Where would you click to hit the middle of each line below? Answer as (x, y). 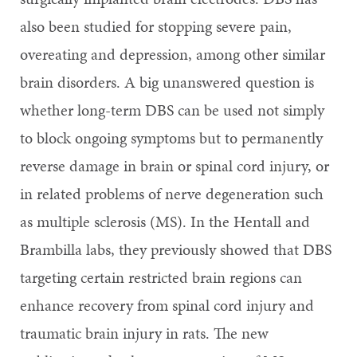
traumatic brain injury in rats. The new (144, 333)
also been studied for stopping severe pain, (156, 26)
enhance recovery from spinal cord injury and (167, 305)
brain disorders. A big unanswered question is (167, 82)
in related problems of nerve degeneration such (172, 193)
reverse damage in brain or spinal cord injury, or (175, 165)
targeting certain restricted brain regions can (161, 277)
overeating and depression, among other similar (173, 54)
